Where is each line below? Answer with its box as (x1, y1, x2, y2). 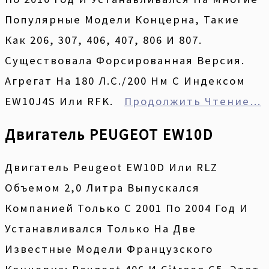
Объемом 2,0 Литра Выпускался (5, 181, 200, 195)
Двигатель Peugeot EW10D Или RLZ (5, 160, 218, 175)
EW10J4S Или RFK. (5, 94, 113, 109)
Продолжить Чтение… (124, 94, 261, 109)
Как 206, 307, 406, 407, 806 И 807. (5, 33, 202, 47)
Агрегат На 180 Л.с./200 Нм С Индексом (5, 74, 246, 88)
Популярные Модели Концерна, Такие (5, 13, 240, 27)
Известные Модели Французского (5, 242, 213, 256)
